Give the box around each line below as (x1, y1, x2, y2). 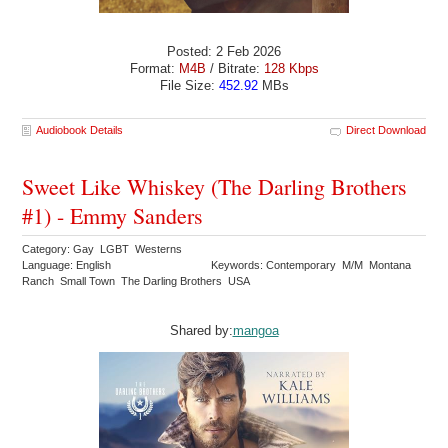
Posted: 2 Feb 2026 (167, 44, 281, 60)
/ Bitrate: (205, 61, 264, 77)
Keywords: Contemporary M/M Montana (211, 258, 415, 271)
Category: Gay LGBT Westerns (22, 242, 186, 255)
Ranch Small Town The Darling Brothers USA (22, 274, 254, 287)
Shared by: (169, 322, 233, 338)
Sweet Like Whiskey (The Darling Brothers (22, 171, 408, 201)
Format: (129, 61, 179, 77)
